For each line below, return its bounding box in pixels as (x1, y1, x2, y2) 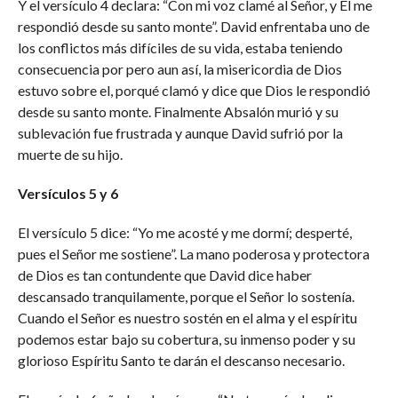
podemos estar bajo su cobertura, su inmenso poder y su (17, 330, 355, 347)
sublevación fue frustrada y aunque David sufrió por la (17, 124, 343, 141)
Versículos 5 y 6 (17, 185, 118, 202)
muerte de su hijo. (17, 146, 123, 163)
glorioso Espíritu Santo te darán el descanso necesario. (17, 352, 345, 369)
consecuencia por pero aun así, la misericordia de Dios (17, 60, 342, 77)
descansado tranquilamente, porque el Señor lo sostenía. (17, 288, 354, 305)
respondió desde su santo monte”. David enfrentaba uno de (17, 18, 370, 35)
